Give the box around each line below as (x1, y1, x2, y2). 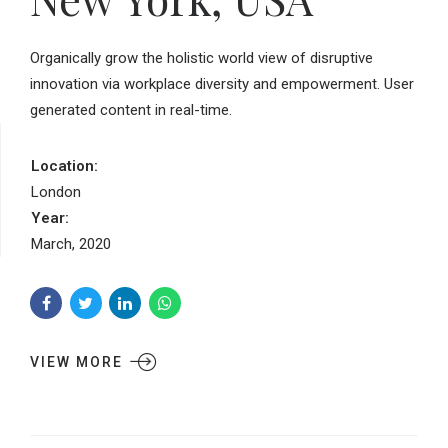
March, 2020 (31, 234, 111, 253)
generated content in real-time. (30, 100, 232, 119)
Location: (31, 156, 98, 175)
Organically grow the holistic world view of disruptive (30, 48, 373, 67)
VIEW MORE (30, 353, 123, 370)
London (31, 182, 81, 201)
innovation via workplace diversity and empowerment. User (30, 74, 414, 93)
